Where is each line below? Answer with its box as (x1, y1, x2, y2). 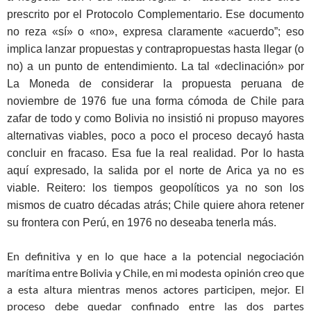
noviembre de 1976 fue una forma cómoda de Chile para (7, 95, 304, 108)
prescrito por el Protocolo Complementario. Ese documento (7, 8, 304, 21)
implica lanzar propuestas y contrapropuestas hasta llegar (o (7, 43, 304, 56)
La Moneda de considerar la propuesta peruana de (7, 78, 304, 90)
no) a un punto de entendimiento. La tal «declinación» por (7, 60, 304, 73)
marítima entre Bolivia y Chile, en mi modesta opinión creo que (7, 266, 304, 280)
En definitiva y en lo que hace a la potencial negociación (7, 249, 304, 263)
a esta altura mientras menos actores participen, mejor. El (7, 283, 304, 296)
